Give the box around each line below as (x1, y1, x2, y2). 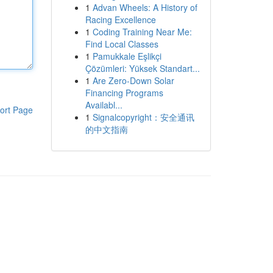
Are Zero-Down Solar (92, 74, 174, 87)
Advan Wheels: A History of (92, 1, 197, 13)
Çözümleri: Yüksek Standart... (85, 62, 200, 74)
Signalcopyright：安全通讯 (92, 111, 194, 123)
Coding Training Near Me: (92, 26, 192, 38)
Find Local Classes (85, 38, 158, 50)
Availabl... (85, 99, 122, 111)
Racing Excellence (85, 13, 156, 26)
